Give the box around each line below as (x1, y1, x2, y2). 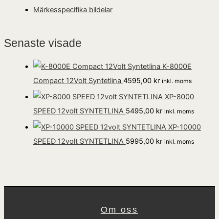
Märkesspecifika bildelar (33, 5, 112, 14)
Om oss (100, 204, 138, 215)
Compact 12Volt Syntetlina (33, 76, 121, 86)
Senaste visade (4, 37, 82, 50)
